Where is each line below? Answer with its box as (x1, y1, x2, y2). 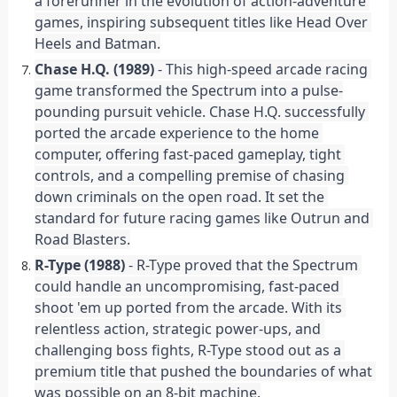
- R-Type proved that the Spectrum (124, 255, 358, 276)
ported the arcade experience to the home (34, 123, 319, 144)
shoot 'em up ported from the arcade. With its (34, 298, 342, 318)
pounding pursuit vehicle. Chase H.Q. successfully (34, 102, 365, 122)
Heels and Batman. (34, 34, 160, 54)
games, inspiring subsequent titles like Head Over (34, 12, 368, 33)
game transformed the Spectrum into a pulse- (34, 81, 343, 101)
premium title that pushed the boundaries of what (34, 362, 372, 382)
